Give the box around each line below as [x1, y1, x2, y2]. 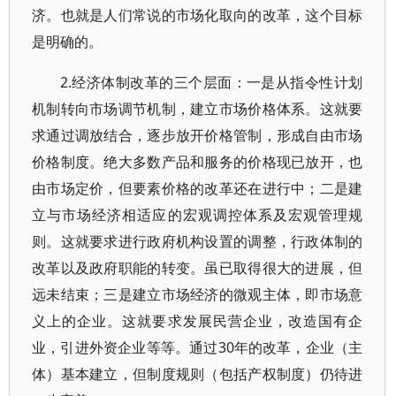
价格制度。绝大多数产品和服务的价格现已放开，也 [32, 152, 363, 171]
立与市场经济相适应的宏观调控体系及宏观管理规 [32, 205, 363, 225]
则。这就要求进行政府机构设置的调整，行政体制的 [32, 232, 363, 251]
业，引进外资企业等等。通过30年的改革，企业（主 [32, 338, 363, 357]
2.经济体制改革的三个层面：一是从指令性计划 [60, 72, 363, 92]
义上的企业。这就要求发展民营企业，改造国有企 [32, 311, 363, 331]
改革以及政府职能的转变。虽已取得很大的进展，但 [32, 258, 363, 278]
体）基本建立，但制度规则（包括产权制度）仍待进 [32, 364, 363, 384]
